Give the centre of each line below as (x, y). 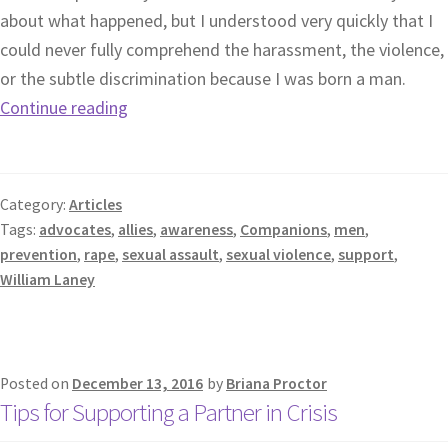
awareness (196, 229)
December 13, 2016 (137, 384)
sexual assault (170, 254)
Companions (283, 229)
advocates (75, 229)
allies (135, 229)
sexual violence (278, 254)
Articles (95, 204)
